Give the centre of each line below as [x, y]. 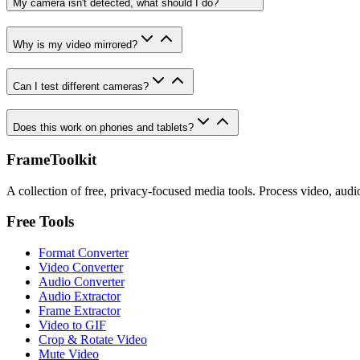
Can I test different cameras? [81, 86]
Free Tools [40, 222]
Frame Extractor [80, 311]
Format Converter [84, 253]
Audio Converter [82, 282]
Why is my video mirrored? [75, 44]
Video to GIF [72, 325]
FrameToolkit [51, 159]
